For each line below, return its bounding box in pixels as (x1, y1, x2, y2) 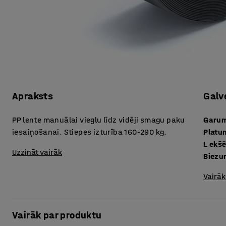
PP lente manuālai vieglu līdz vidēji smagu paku (12, 115, 185, 125)
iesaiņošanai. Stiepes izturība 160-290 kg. (12, 127, 167, 137)
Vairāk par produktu (12, 209, 102, 221)
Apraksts (12, 90, 53, 102)
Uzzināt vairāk (12, 147, 62, 157)
